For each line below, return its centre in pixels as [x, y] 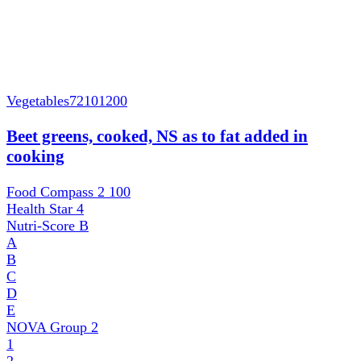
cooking [35, 157]
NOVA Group [49, 328]
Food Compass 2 [58, 192]
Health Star [41, 209]
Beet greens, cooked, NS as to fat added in [157, 137]
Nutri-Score [43, 226]
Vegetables [38, 101]
